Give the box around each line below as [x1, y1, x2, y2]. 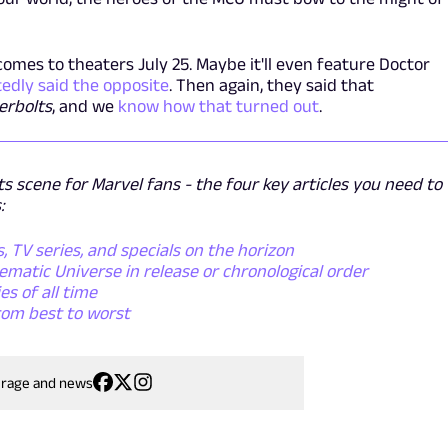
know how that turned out [117, 95, 319, 116]
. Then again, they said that [168, 74, 374, 95]
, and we [51, 95, 118, 116]
